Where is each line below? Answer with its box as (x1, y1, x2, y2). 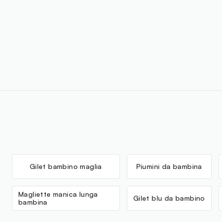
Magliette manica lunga (18, 189, 98, 198)
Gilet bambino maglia (29, 162, 102, 170)
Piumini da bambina (136, 162, 202, 170)
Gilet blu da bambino (133, 193, 205, 202)
